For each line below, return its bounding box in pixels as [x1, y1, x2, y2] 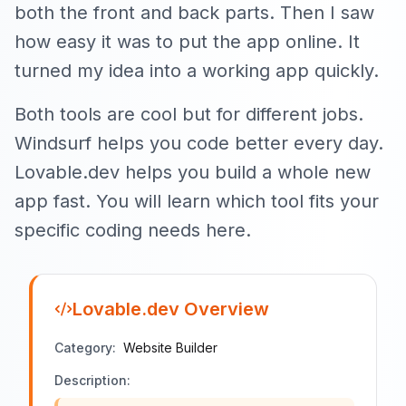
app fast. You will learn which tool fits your [14, 190, 379, 212]
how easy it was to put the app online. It [14, 31, 360, 53]
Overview [179, 298, 269, 320]
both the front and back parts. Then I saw [14, 2, 374, 24]
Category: [54, 340, 116, 355]
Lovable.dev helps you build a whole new [14, 161, 371, 183]
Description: [54, 372, 130, 388]
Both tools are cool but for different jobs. [14, 103, 363, 125]
